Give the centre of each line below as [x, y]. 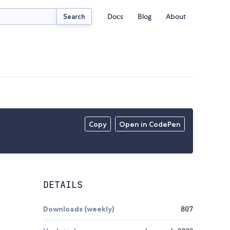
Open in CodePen [150, 124]
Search [74, 16]
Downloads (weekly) [79, 209]
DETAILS [63, 185]
